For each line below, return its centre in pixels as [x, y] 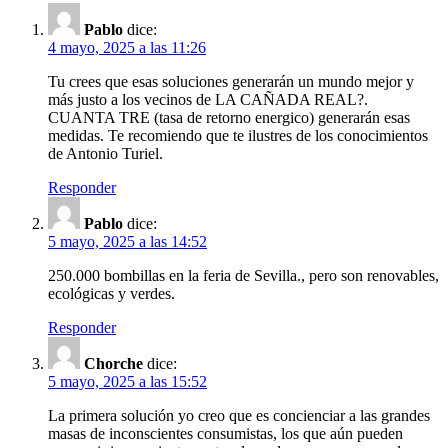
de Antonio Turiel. [105, 154]
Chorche [113, 364]
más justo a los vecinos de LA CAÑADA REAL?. [208, 100]
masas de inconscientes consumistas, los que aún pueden [225, 434]
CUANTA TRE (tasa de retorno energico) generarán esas [229, 118]
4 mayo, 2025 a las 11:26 [127, 48]
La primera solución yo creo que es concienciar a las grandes [239, 416]
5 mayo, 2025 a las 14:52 [127, 242]
